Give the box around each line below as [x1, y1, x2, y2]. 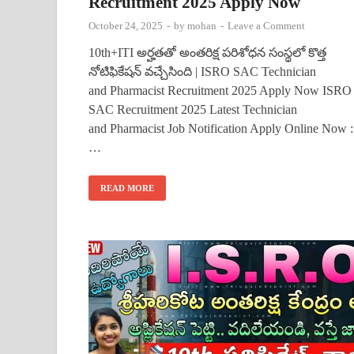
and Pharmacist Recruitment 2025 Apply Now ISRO [88, 83, 352, 97]
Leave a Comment [228, 19, 305, 32]
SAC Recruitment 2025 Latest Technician [88, 102, 297, 116]
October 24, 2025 [88, 19, 163, 32]
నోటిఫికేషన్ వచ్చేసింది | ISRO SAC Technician [88, 64, 316, 78]
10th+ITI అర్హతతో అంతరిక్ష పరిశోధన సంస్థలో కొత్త [88, 45, 326, 59]
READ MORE [100, 183, 154, 193]
